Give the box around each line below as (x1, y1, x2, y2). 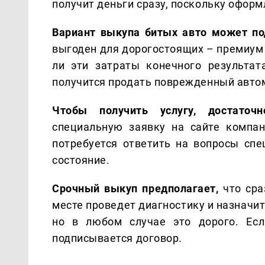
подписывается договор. (52, 231, 182, 244)
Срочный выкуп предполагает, (52, 182, 219, 195)
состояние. (52, 153, 110, 166)
